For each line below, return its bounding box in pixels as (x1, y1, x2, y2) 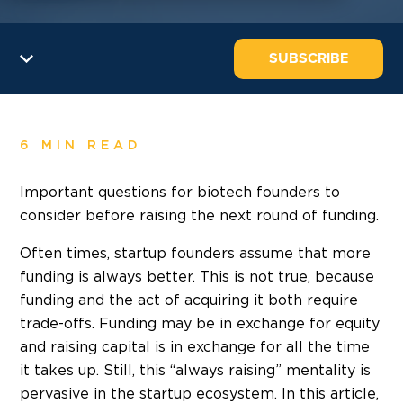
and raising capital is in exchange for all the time (20, 339, 370, 354)
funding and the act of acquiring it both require (20, 292, 358, 308)
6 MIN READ (20, 139, 142, 152)
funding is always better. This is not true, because (20, 269, 374, 284)
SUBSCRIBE (269, 49, 348, 67)
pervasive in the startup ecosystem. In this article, (20, 386, 379, 401)
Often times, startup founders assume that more (20, 246, 371, 261)
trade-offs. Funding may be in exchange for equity (20, 316, 380, 331)
